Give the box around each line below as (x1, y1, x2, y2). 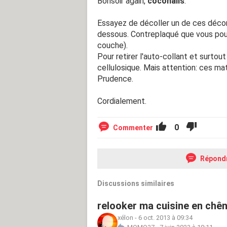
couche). (97, 40, 128, 50)
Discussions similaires (97, 179, 174, 187)
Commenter (113, 123, 153, 132)
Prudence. (97, 73, 133, 84)
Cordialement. (97, 96, 146, 106)
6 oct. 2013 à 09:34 (138, 213, 193, 221)
